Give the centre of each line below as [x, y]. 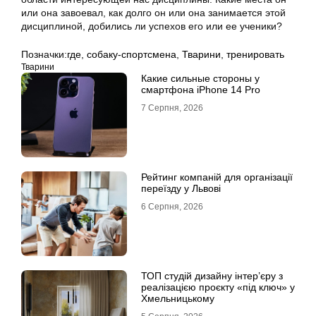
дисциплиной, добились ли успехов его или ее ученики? [152, 26]
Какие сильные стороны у [200, 78]
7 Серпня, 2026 [172, 108]
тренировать [255, 54]
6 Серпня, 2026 [172, 207]
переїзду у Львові [181, 188]
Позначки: [44, 54]
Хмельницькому [178, 298]
